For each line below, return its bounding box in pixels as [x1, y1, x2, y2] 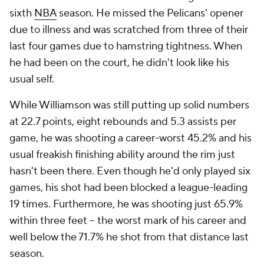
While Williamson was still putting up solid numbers [9, 98, 249, 112]
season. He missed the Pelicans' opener [57, 6, 243, 20]
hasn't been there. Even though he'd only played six [9, 164, 250, 178]
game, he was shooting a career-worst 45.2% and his [9, 131, 252, 145]
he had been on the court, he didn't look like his [9, 56, 229, 70]
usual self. [9, 72, 57, 86]
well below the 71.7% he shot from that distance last [9, 230, 249, 244]
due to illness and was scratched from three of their [9, 23, 248, 37]
